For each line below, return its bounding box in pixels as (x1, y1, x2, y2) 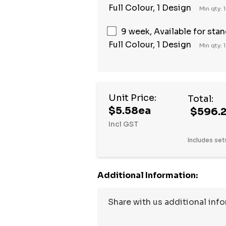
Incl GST (108, 119, 139, 129)
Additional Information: (97, 169, 198, 181)
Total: (188, 93, 214, 104)
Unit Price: (108, 92, 157, 103)
